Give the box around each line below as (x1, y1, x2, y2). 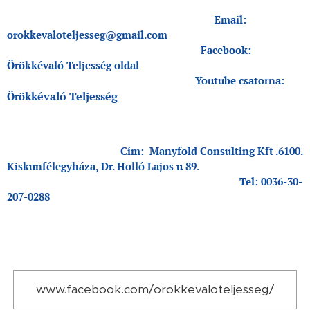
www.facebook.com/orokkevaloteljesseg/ (36, 281, 274, 297)
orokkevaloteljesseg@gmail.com (7, 27, 167, 42)
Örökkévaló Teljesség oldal (7, 57, 139, 72)
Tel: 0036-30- (7, 174, 302, 188)
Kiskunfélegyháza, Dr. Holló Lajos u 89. (7, 158, 199, 173)
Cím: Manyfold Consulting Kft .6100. (120, 143, 302, 158)
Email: (215, 12, 246, 26)
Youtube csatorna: (7, 73, 284, 87)
